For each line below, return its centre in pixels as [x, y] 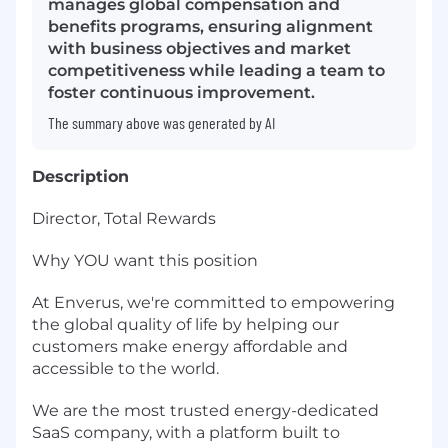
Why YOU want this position [145, 260]
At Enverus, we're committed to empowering [213, 302]
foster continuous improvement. [181, 92]
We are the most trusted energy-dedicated [205, 410]
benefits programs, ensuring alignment [210, 26]
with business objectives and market [199, 48]
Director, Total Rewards [124, 218]
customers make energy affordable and [190, 346]
